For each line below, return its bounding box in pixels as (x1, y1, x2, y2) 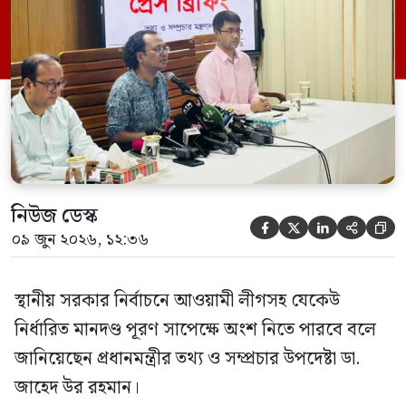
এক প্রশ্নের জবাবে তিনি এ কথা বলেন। (11, 8, 315, 43)
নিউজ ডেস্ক (11, 199, 98, 232)
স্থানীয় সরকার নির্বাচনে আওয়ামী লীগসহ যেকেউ (14, 285, 340, 315)
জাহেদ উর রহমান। (14, 372, 140, 402)
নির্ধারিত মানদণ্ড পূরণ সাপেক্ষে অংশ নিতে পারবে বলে (14, 314, 376, 344)
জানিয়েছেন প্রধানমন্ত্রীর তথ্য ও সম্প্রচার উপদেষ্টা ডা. (14, 343, 360, 373)
